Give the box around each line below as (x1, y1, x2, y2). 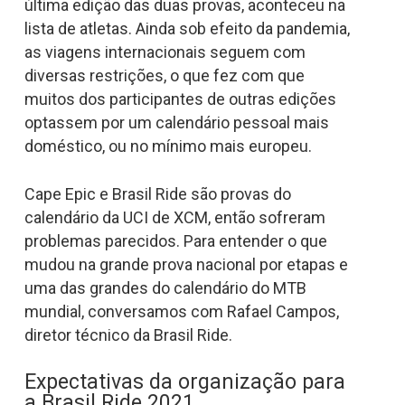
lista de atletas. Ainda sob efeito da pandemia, (24, 19, 350, 39)
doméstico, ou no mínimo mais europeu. (24, 137, 312, 156)
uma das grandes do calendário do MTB (24, 278, 306, 298)
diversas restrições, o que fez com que (24, 66, 305, 86)
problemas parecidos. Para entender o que (24, 231, 327, 251)
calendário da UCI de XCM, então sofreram (24, 208, 325, 228)
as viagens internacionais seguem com (24, 42, 306, 62)
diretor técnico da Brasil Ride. (24, 325, 232, 345)
